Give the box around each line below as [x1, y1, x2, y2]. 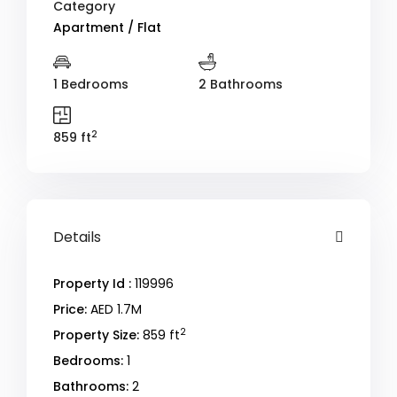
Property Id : [53, 275, 132, 293]
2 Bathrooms [198, 75, 283, 94]
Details [53, 227, 102, 248]
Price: [53, 300, 88, 319]
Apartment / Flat [53, 19, 162, 37]
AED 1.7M [87, 300, 143, 319]
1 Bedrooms [53, 75, 129, 94]
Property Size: [53, 326, 140, 345]
